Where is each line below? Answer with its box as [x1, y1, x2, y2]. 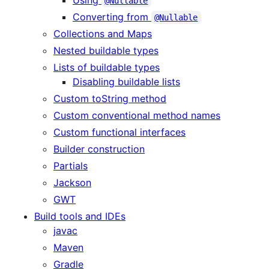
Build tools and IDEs [34, 210, 125, 222]
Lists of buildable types [53, 61, 160, 73]
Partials [53, 159, 88, 172]
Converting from [73, 10, 151, 23]
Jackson [53, 176, 91, 189]
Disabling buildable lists [73, 75, 180, 88]
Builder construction [53, 142, 145, 155]
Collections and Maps [53, 27, 152, 40]
